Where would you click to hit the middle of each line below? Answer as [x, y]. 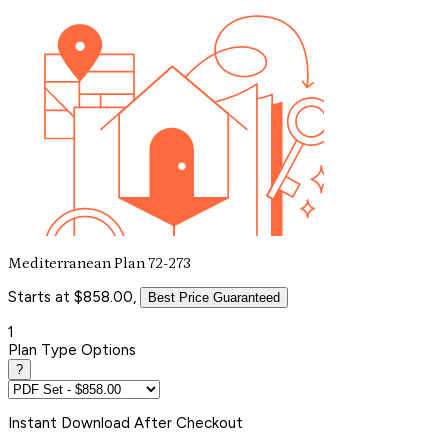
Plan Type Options [72, 349]
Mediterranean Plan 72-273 [99, 263]
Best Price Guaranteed [214, 297]
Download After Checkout [152, 422]
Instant [34, 422]
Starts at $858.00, [72, 296]
